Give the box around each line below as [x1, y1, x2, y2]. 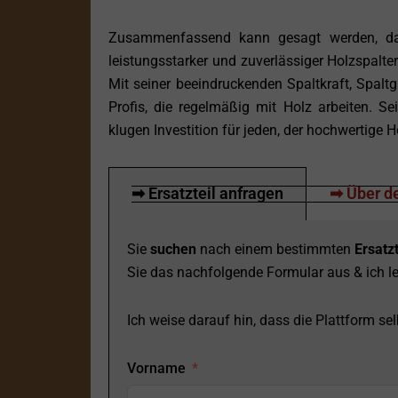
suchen [150, 241, 196, 259]
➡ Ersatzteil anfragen [131, 184, 283, 203]
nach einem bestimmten [196, 241, 354, 259]
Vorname [127, 360, 186, 378]
